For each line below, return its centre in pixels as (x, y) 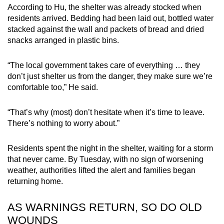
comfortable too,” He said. (53, 87)
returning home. (35, 181)
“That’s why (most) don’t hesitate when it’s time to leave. (106, 112)
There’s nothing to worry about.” (63, 123)
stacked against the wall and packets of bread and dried (106, 29)
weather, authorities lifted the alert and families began (101, 170)
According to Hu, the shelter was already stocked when (104, 7)
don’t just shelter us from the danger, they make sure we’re (110, 76)
